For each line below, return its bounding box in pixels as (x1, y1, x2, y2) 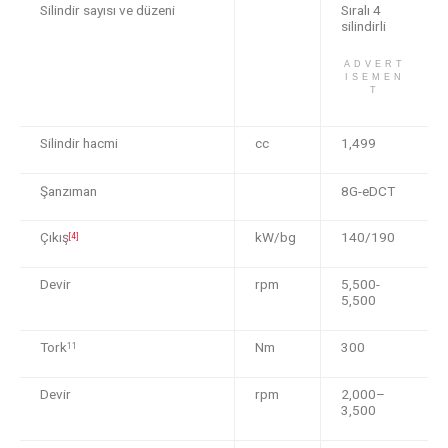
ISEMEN (344, 71, 405, 82)
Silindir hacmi (40, 135, 118, 152)
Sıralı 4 (341, 2, 381, 19)
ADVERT (343, 58, 406, 69)
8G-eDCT (341, 183, 395, 200)
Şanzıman (40, 183, 97, 200)
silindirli (341, 18, 386, 35)
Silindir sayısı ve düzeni (40, 2, 175, 19)
